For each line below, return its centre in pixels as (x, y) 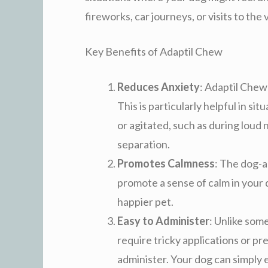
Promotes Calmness (166, 163)
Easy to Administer (163, 220)
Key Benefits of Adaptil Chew (154, 51)
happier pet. (145, 201)
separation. (144, 144)
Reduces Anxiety (159, 86)
